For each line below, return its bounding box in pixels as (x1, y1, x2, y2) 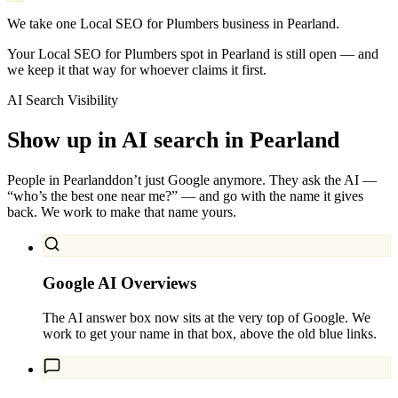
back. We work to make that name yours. (7, 204, 236, 220)
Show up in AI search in (7, 126, 243, 153)
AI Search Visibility (7, 92, 118, 107)
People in (7, 172, 63, 188)
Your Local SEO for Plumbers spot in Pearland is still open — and (7, 45, 378, 61)
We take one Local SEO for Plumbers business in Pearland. (7, 15, 339, 31)
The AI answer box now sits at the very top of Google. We (43, 309, 370, 325)
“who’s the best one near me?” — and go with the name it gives (7, 188, 363, 204)
